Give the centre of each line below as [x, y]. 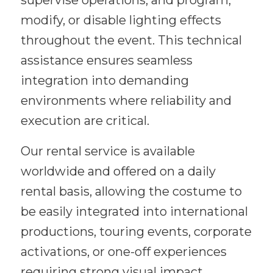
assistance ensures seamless [106, 61]
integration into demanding [105, 81]
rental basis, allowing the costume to [131, 192]
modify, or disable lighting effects [121, 20]
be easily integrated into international [134, 212]
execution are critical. [85, 121]
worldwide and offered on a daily [118, 172]
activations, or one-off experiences [123, 252]
